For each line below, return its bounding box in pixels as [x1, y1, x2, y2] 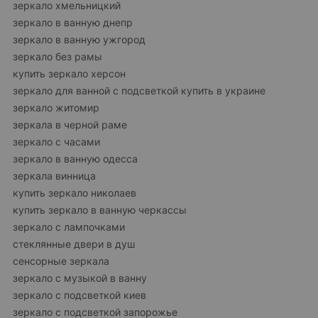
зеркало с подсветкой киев [13, 289, 146, 301]
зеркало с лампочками [13, 221, 125, 233]
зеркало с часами [13, 136, 100, 148]
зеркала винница [13, 170, 96, 182]
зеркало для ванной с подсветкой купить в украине [13, 84, 265, 97]
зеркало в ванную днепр [13, 16, 133, 28]
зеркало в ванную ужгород [13, 33, 146, 45]
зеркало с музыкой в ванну [13, 272, 147, 284]
